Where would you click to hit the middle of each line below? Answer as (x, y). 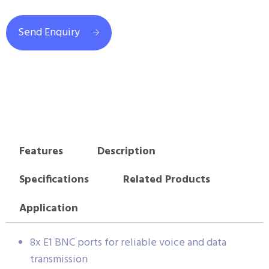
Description (126, 151)
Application (48, 208)
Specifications (54, 180)
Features (41, 151)
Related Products (166, 180)
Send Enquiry (49, 32)
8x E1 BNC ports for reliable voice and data (128, 243)
